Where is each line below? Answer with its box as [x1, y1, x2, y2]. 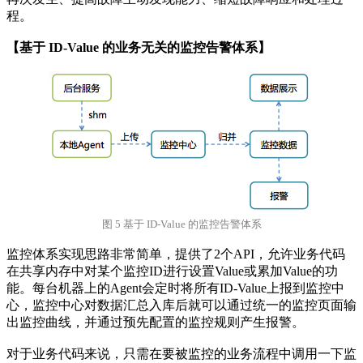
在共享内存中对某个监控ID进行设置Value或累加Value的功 [6, 264, 338, 279]
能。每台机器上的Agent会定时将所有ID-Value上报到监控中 [6, 281, 344, 296]
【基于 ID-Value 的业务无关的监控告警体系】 [6, 41, 271, 55]
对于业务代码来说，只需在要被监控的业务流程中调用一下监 [6, 347, 357, 361]
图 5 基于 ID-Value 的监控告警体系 [101, 218, 262, 231]
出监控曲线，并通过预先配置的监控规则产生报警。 [6, 315, 305, 330]
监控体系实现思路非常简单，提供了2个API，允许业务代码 [6, 247, 345, 262]
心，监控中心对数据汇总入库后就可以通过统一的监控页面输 [6, 298, 357, 313]
